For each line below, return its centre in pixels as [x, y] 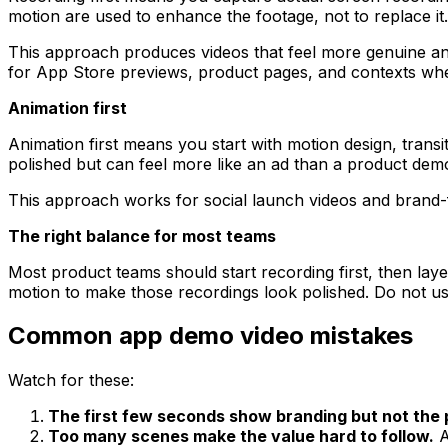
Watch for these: [71, 380]
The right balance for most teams [142, 235]
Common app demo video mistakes [210, 336]
